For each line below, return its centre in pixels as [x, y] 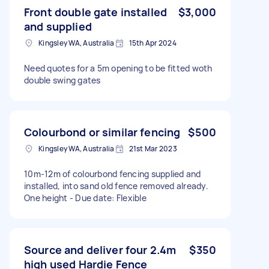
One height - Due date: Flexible [85, 198]
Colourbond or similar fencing [102, 132]
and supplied [58, 26]
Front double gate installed [96, 12]
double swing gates [62, 80]
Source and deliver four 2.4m [100, 249]
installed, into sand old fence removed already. [116, 186]
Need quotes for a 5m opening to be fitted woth [118, 68]
